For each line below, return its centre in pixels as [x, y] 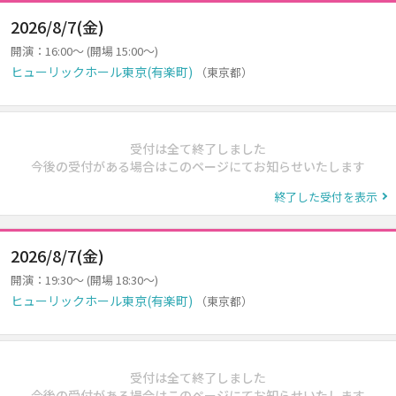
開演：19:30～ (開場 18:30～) [84, 279]
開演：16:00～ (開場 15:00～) [84, 50]
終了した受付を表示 [326, 196]
